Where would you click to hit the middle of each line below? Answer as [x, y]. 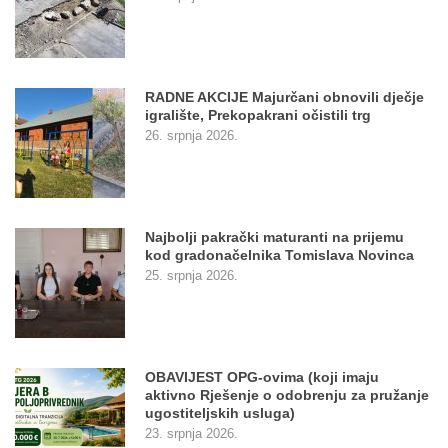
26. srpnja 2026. [191, 136]
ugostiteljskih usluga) [220, 413]
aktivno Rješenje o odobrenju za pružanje [287, 395]
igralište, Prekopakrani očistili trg [258, 115]
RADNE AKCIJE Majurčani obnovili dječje [284, 97]
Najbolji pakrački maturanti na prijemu [274, 237]
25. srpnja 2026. [191, 276]
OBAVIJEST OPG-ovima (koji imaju [262, 377]
